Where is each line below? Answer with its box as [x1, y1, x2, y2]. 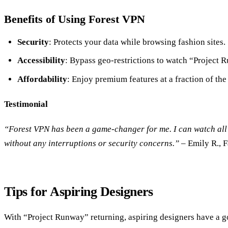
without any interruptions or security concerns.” [4, 138, 179, 149]
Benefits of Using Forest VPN [4, 12, 145, 25]
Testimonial [4, 99, 48, 109]
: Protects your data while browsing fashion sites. [48, 37, 225, 47]
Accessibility [17, 55, 65, 66]
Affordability [17, 74, 67, 84]
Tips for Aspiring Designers [4, 184, 153, 199]
